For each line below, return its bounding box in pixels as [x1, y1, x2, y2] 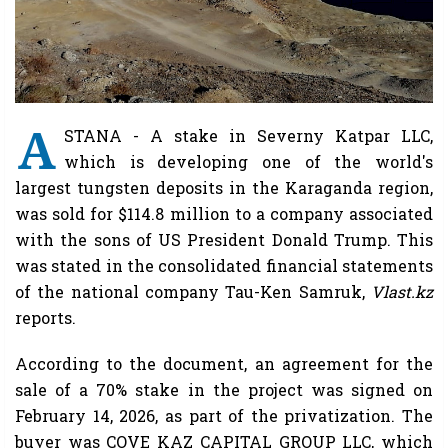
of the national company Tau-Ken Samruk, [15, 281, 371, 303]
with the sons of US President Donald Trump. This [15, 229, 433, 251]
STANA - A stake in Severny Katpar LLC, [64, 125, 433, 147]
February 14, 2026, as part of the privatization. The [15, 405, 433, 427]
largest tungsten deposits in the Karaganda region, [15, 177, 433, 199]
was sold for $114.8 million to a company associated [15, 203, 433, 225]
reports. [15, 307, 76, 329]
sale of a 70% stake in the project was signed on [15, 379, 433, 401]
